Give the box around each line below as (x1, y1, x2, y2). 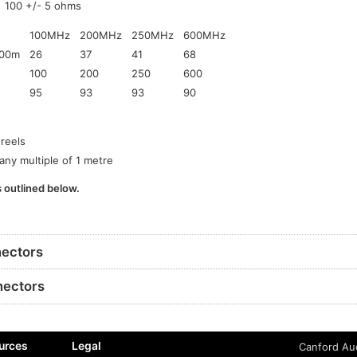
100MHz (29, 29, 71, 42)
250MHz (131, 29, 175, 42)
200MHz (80, 29, 123, 42)
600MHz (183, 29, 226, 42)
